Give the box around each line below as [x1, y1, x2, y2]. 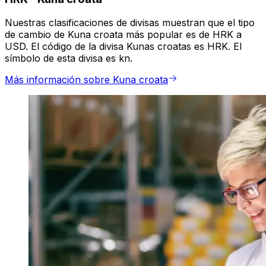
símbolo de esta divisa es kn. [5, 52, 132, 65]
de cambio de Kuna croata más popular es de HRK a [5, 28, 242, 41]
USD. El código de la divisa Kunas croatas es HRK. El [5, 40, 242, 53]
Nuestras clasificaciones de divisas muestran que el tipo [5, 17, 255, 29]
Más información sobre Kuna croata [5, 74, 168, 86]
